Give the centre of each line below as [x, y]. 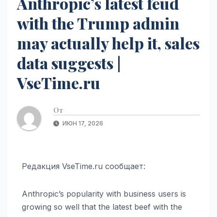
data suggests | [69, 62]
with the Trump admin [98, 23]
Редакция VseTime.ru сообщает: [84, 166]
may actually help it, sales [108, 43]
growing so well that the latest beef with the [102, 207]
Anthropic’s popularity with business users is [104, 194]
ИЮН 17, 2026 [82, 123]
